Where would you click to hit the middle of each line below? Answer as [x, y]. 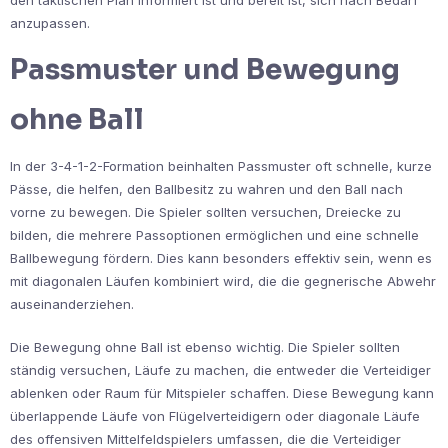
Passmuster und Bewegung [205, 69]
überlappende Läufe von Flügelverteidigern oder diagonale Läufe [215, 415]
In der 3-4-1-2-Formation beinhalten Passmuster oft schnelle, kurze [221, 165]
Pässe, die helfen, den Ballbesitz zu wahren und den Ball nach [206, 188]
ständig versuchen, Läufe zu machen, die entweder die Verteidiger [220, 369]
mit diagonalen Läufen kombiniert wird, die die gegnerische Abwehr [223, 280]
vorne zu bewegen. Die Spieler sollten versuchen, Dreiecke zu [205, 211]
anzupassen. [50, 22]
